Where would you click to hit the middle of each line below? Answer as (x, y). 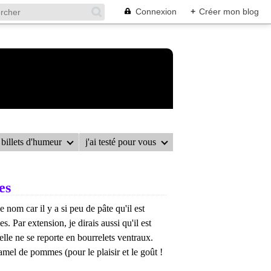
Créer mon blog (229, 11)
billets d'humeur (32, 142)
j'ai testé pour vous (121, 142)
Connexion (156, 11)
